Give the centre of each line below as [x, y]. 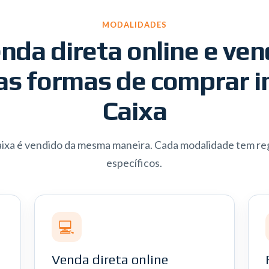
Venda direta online [110, 259]
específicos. [134, 163]
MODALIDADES [134, 25]
